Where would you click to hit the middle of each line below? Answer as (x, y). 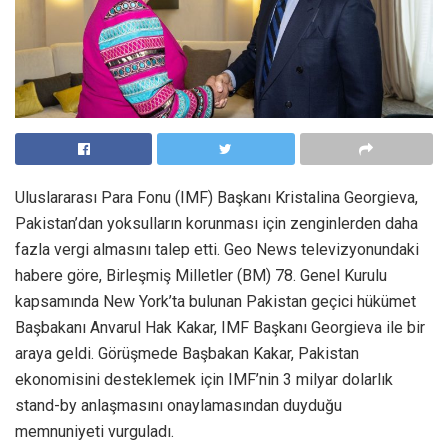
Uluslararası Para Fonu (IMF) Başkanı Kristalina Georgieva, (216, 197)
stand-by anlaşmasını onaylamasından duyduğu (178, 405)
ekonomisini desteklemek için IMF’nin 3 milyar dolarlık (204, 379)
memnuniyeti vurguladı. (94, 431)
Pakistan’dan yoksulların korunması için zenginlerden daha (216, 223)
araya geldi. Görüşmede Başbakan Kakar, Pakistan (187, 353)
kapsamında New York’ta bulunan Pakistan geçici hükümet (215, 301)
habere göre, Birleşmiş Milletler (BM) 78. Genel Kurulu (201, 275)
